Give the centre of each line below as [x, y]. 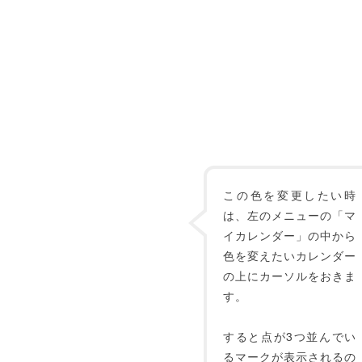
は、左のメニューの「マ [290, 215]
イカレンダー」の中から [290, 235]
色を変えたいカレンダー [290, 255]
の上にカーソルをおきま [290, 276]
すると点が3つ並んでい [290, 336]
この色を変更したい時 [290, 195]
